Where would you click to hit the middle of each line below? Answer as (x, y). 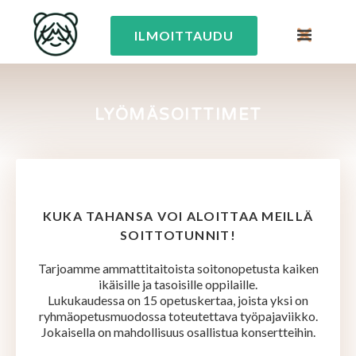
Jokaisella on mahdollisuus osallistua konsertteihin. (178, 332)
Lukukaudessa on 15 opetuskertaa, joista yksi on (178, 300)
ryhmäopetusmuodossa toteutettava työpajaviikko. (178, 316)
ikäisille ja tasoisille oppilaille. (178, 284)
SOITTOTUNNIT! (178, 235)
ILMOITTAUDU (184, 35)
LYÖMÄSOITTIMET (178, 115)
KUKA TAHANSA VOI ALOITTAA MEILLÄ (178, 216)
